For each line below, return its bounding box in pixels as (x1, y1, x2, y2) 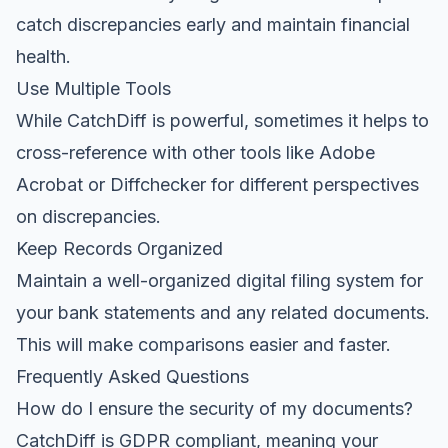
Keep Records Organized (16, 237, 223, 259)
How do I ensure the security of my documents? (16, 397, 413, 419)
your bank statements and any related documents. (16, 301, 430, 323)
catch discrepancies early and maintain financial (16, 13, 410, 35)
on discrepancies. (16, 205, 161, 227)
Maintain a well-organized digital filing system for (16, 269, 423, 291)
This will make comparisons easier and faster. (16, 333, 391, 355)
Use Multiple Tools (16, 77, 171, 99)
